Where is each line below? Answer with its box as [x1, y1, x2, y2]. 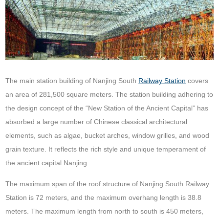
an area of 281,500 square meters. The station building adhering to [5, 90, 214, 98]
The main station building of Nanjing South [5, 76, 139, 85]
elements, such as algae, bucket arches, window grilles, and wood [5, 131, 210, 139]
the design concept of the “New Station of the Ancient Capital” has [5, 104, 209, 112]
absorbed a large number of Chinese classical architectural [5, 117, 188, 126]
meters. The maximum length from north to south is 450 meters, [5, 207, 204, 215]
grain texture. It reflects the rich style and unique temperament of [5, 145, 206, 153]
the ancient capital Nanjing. [5, 158, 89, 167]
